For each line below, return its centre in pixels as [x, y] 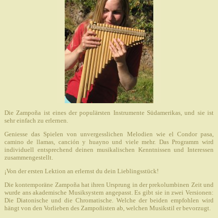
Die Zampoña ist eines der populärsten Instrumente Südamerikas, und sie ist [109, 112]
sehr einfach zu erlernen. [36, 120]
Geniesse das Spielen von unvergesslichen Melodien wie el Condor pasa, [109, 134]
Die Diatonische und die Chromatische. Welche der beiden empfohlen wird [109, 200]
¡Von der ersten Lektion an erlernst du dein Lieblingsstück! [81, 171]
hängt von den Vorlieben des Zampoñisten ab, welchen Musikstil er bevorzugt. [107, 208]
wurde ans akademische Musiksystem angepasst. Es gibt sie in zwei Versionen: [109, 192]
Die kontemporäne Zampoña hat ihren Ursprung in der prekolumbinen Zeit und [109, 184]
